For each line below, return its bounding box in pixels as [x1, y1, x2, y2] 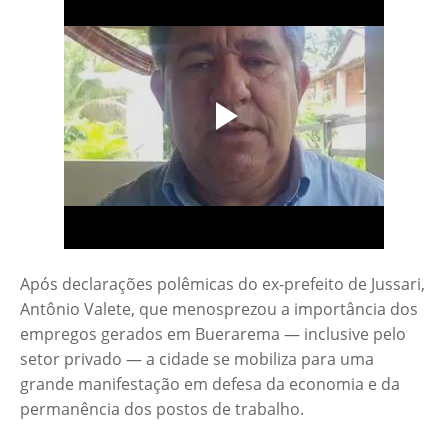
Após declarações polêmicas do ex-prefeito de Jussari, [20, 273, 425, 296]
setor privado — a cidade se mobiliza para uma [20, 348, 374, 371]
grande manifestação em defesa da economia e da [20, 373, 400, 396]
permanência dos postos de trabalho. [20, 398, 304, 421]
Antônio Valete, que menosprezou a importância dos [20, 298, 418, 321]
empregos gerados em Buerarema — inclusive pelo [20, 323, 406, 346]
